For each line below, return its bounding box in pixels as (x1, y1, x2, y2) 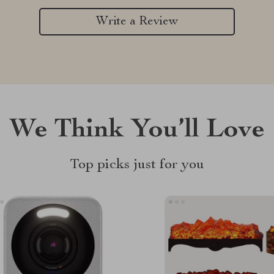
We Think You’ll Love (9, 117, 265, 144)
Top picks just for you (70, 158, 204, 172)
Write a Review (96, 15, 178, 28)
